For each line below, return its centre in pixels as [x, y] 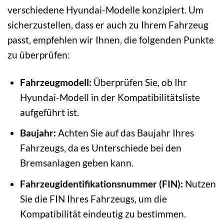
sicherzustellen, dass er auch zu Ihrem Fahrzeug [108, 24]
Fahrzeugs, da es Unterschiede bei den [100, 148]
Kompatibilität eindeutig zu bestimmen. [103, 213]
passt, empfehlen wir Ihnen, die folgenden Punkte [111, 39]
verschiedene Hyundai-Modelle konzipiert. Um [105, 9]
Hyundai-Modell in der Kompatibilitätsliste [110, 97]
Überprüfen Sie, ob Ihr [139, 82]
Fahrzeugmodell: [55, 82]
